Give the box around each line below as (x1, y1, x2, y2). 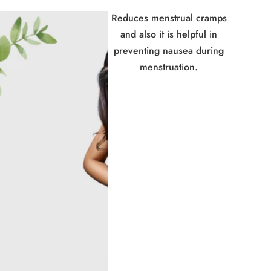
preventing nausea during (114, 44, 224, 58)
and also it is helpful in (120, 27, 218, 42)
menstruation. (140, 60, 198, 74)
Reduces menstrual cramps (111, 11, 227, 25)
